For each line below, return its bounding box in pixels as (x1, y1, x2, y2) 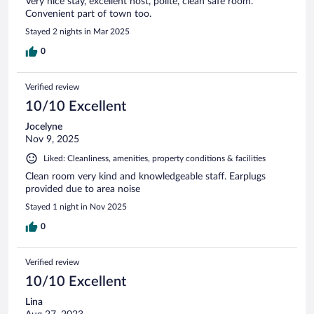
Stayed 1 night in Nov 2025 (25, 203, 127, 212)
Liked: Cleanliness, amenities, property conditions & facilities (43, 154, 266, 163)
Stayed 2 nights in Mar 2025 (25, 27, 130, 36)
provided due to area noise (25, 184, 140, 195)
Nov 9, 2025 (25, 135, 79, 145)
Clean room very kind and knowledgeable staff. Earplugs (25, 172, 266, 182)
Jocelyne (25, 122, 62, 132)
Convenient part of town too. (25, 9, 151, 20)
